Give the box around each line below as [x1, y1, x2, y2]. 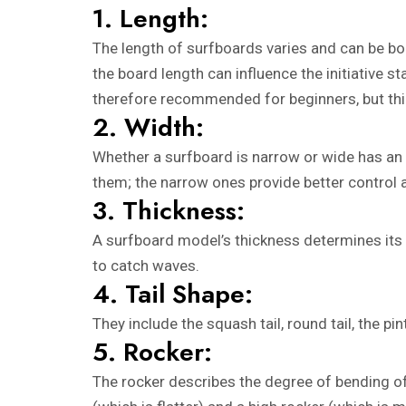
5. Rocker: [92, 333, 212, 371]
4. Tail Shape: [92, 275, 253, 313]
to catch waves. [92, 256, 199, 275]
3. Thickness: [92, 191, 245, 229]
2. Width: [92, 108, 204, 146]
